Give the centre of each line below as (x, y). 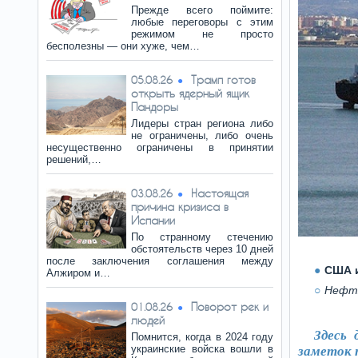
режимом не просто (202, 34)
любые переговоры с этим (202, 22)
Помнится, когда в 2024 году (202, 337)
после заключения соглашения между (160, 261)
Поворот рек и (230, 306)
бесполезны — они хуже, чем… (123, 46)
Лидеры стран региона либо (202, 123)
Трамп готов (223, 80)
